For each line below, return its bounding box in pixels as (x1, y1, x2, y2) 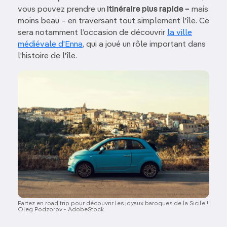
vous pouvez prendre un (18, 5, 105, 14)
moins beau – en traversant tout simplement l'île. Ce (18, 17, 209, 25)
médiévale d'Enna (18, 40, 83, 49)
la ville (167, 28, 192, 37)
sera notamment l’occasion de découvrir (18, 28, 167, 37)
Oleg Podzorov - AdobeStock (18, 207, 104, 213)
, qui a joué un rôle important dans (83, 40, 206, 49)
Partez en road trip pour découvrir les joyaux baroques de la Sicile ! (18, 201, 208, 207)
